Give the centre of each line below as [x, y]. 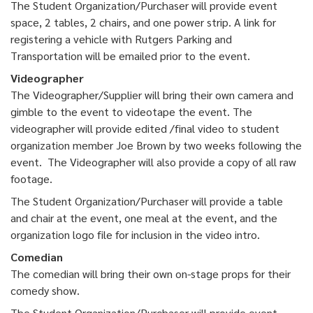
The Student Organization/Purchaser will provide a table [147, 201]
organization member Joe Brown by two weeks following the [156, 145]
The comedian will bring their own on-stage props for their [151, 274]
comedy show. [48, 291]
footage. [31, 179]
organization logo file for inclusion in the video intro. [135, 235]
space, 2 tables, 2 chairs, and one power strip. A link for [143, 22]
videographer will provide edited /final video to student [145, 129]
